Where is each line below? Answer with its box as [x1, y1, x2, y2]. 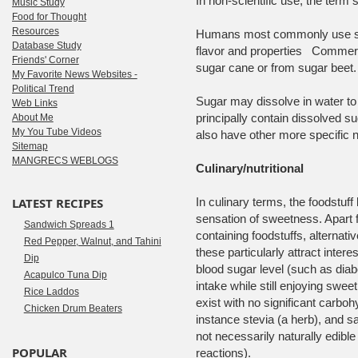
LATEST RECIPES [11, 195, 103, 211]
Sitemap [11, 141, 48, 152]
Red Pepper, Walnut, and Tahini [23, 236, 161, 247]
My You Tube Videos [11, 126, 101, 137]
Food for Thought [11, 11, 86, 22]
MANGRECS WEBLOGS [11, 155, 118, 166]
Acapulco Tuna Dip [23, 269, 107, 280]
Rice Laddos [23, 286, 79, 297]
